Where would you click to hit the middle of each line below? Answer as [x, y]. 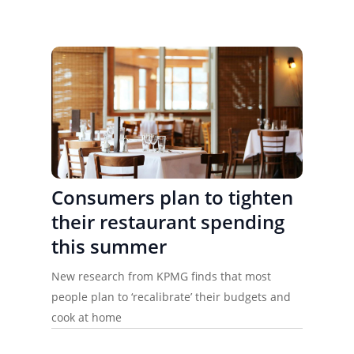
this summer [109, 247]
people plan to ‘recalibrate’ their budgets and [171, 297]
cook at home [86, 318]
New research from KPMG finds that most [161, 277]
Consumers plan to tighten [172, 198]
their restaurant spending [168, 222]
